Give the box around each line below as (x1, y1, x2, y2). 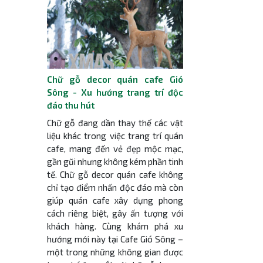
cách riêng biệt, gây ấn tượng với (46, 207, 184, 218)
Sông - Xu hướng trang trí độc (46, 87, 184, 98)
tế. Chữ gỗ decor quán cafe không (46, 168, 184, 180)
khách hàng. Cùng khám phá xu (46, 220, 184, 231)
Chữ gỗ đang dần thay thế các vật (46, 117, 184, 128)
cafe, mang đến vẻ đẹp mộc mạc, (46, 143, 184, 154)
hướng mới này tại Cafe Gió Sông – (46, 233, 184, 244)
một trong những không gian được (46, 246, 184, 257)
